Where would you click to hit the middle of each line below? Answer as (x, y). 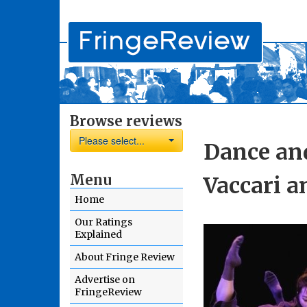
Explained (98, 234)
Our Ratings (103, 222)
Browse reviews (126, 121)
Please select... (112, 140)
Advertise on (105, 280)
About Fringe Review (125, 257)
